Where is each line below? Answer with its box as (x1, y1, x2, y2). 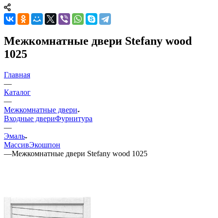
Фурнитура (55, 114, 92, 123)
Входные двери (4, 114, 55, 123)
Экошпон (29, 140, 60, 149)
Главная (4, 70, 30, 79)
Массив (4, 140, 29, 149)
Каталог (4, 88, 31, 96)
